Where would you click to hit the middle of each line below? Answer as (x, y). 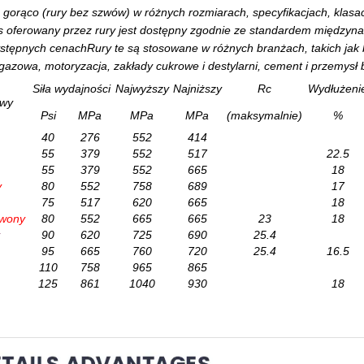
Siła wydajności (71, 88)
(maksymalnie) (264, 115)
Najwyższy (142, 88)
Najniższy (197, 88)
